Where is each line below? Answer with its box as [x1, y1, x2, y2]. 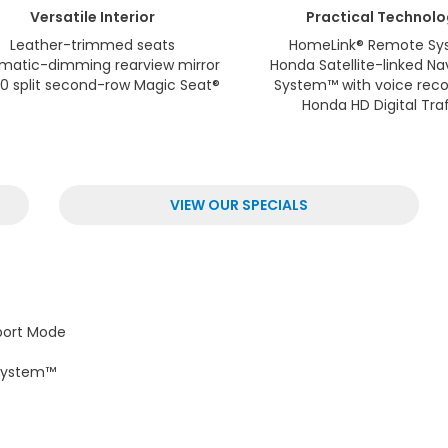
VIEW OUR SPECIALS [170, 195, 308, 216]
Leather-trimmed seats [10, 35, 176, 56]
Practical [306, 7, 375, 28]
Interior [97, 7, 156, 28]
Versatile [30, 7, 98, 28]
